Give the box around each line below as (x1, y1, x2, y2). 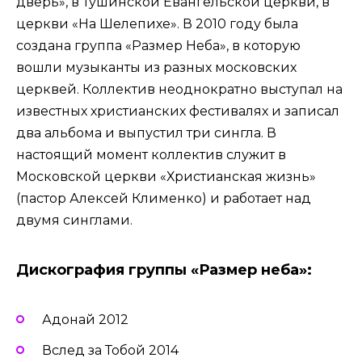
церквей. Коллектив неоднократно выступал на (16, 82, 343, 98)
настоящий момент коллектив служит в (16, 147, 286, 163)
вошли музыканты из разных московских (16, 60, 297, 76)
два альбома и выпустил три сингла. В (16, 125, 276, 141)
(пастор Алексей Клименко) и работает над (16, 191, 311, 207)
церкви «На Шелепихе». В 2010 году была (16, 16, 298, 32)
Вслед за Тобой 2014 (42, 343, 179, 359)
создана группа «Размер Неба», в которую (16, 38, 301, 54)
